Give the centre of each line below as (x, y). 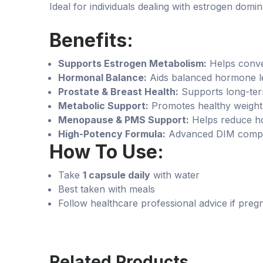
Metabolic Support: (103, 105)
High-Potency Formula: (112, 134)
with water (175, 175)
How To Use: (107, 151)
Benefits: (91, 40)
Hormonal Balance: (102, 77)
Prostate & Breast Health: (118, 91)
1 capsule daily (117, 175)
